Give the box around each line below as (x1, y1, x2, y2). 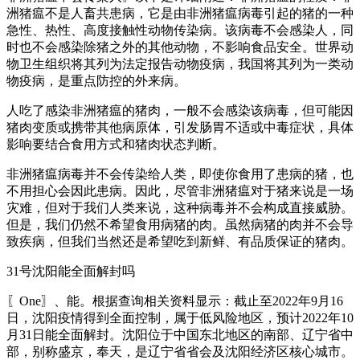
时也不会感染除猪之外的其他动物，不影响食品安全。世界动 (6, 39, 354, 54)
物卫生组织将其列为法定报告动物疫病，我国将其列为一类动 (6, 56, 354, 71)
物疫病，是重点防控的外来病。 (6, 73, 186, 88)
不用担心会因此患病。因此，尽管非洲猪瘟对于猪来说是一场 (6, 183, 354, 198)
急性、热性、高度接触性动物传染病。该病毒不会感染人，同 (6, 22, 354, 37)
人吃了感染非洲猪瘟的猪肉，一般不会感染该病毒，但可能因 (6, 103, 354, 117)
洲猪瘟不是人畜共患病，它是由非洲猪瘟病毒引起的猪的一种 (6, 6, 354, 20)
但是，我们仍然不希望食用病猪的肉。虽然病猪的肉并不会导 (6, 217, 354, 231)
